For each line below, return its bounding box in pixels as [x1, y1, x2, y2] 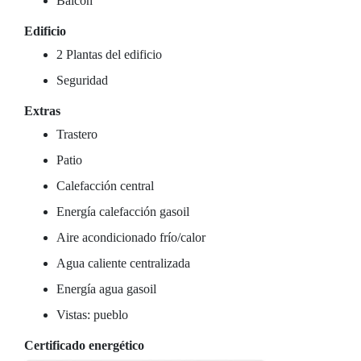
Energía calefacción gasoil [56, 205, 189, 218]
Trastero [56, 127, 98, 141]
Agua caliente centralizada [56, 256, 190, 270]
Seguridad [56, 73, 108, 87]
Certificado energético [24, 338, 144, 352]
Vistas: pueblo [56, 308, 128, 322]
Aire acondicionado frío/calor [56, 230, 205, 244]
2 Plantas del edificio [56, 48, 162, 61]
